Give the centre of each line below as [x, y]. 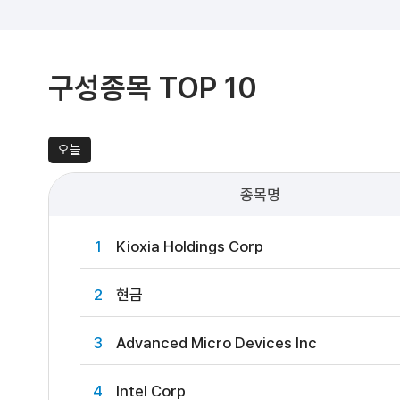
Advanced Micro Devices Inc [216, 343]
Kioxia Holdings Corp [189, 246]
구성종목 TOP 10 [152, 88]
